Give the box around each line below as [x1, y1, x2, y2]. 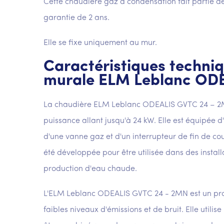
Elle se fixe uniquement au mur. [43, 39, 157, 47]
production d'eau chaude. [43, 165, 137, 173]
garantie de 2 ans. [43, 14, 109, 22]
